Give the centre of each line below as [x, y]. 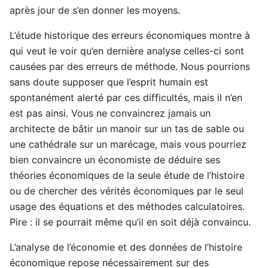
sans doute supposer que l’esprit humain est [109, 82]
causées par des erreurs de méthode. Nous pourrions [130, 66]
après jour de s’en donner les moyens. [95, 10]
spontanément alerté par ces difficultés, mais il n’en [126, 97]
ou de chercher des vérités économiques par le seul [127, 191]
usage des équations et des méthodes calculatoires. [127, 206]
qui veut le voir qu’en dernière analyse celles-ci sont [127, 51]
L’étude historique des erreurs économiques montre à [130, 35]
